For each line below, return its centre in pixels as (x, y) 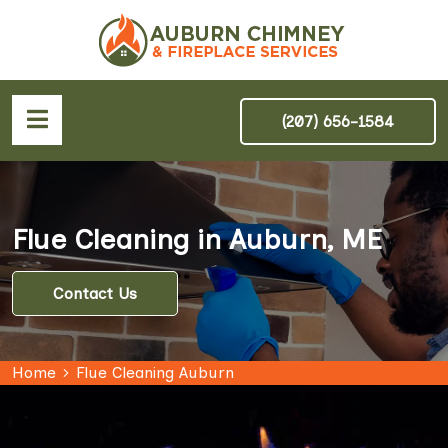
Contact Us (95, 293)
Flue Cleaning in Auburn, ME (197, 239)
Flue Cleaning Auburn (155, 372)
